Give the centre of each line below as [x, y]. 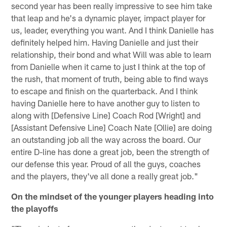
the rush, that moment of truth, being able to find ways [110, 78]
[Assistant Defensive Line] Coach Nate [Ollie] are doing [112, 127]
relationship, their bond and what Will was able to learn [111, 54]
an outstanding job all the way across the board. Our [106, 139]
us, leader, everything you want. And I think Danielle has [113, 30]
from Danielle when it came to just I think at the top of [108, 66]
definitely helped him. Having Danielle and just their [105, 42]
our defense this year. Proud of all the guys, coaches [106, 163]
